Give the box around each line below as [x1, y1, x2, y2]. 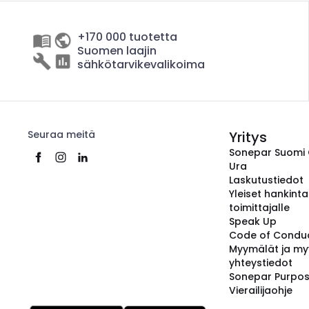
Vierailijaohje [229, 283, 292, 297]
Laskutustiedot [229, 173, 303, 187]
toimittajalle [229, 201, 290, 215]
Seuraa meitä [28, 128, 95, 141]
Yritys [229, 128, 267, 147]
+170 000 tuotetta [77, 29, 177, 45]
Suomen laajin [77, 43, 157, 59]
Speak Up [229, 215, 277, 228]
